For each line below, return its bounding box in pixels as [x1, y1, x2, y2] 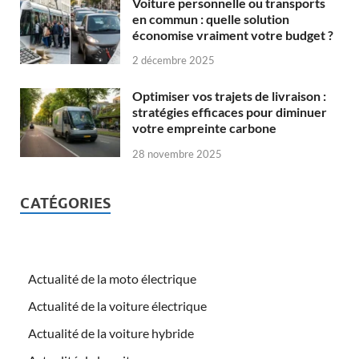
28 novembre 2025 [132, 147, 222, 161]
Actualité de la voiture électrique [28, 298, 207, 314]
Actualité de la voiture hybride [28, 325, 194, 341]
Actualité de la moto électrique [28, 271, 196, 287]
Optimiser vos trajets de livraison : [132, 88, 326, 104]
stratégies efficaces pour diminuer [132, 104, 327, 120]
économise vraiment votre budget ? [132, 26, 333, 42]
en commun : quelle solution [132, 10, 289, 26]
